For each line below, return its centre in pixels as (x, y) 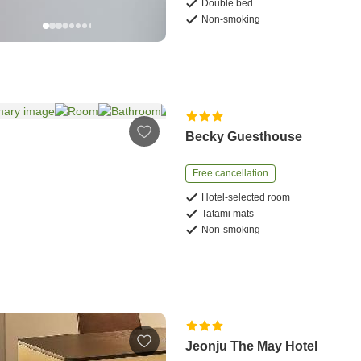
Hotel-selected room (246, 197)
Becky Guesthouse (244, 136)
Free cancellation (231, 173)
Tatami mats (228, 213)
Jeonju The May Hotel (252, 346)
